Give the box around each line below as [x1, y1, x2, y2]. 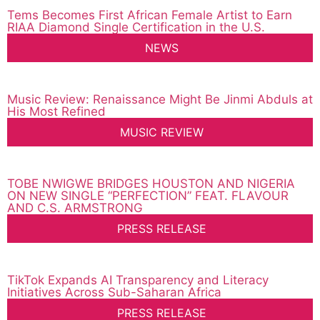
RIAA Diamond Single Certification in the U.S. [7, 20, 265, 35]
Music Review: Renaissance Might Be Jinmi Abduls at [7, 92, 313, 107]
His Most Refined [7, 104, 109, 119]
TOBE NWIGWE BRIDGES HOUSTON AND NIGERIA [7, 176, 295, 191]
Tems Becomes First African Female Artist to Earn [7, 8, 292, 23]
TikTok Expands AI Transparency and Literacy [7, 273, 269, 288]
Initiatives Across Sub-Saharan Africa [7, 285, 221, 300]
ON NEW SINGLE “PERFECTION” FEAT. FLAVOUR [7, 189, 289, 204]
